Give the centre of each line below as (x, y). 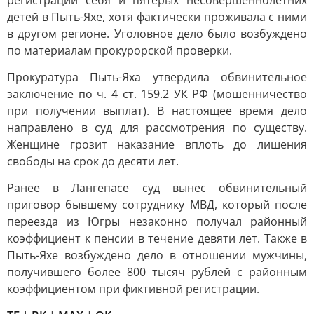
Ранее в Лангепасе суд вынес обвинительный (157, 188)
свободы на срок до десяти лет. (93, 161)
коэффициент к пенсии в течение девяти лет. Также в (157, 238)
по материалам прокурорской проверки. (120, 50)
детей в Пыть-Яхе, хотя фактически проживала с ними (157, 17)
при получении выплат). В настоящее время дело (157, 111)
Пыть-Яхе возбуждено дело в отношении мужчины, (157, 255)
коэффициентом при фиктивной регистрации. (133, 289)
